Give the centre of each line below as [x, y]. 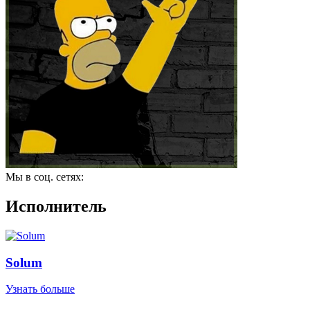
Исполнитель [56, 206]
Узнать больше [40, 289]
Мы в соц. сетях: [45, 177]
